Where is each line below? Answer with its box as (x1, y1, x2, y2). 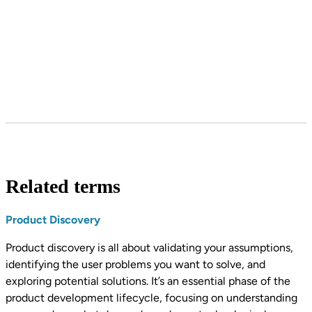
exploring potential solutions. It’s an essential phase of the (6, 274, 290, 288)
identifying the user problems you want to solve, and (6, 258, 265, 272)
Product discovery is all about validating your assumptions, (6, 241, 293, 255)
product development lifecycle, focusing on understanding (6, 291, 297, 305)
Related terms (6, 175, 120, 198)
